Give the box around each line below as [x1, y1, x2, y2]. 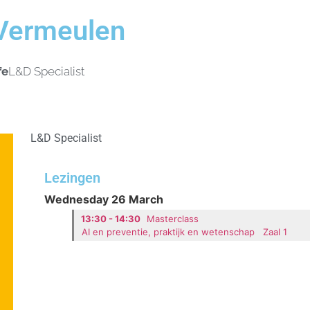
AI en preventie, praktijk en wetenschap [82, 226, 255, 237]
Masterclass [147, 212, 199, 224]
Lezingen [44, 169, 100, 186]
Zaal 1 [263, 226, 288, 237]
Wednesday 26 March [44, 192, 163, 207]
